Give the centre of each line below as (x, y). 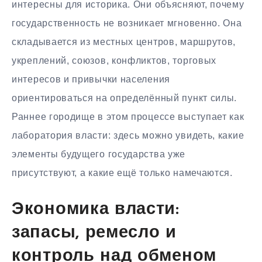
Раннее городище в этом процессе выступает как (128, 116)
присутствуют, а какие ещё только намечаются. (122, 173)
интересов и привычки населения (91, 79)
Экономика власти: (96, 209)
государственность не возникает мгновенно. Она (127, 23)
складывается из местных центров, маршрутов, (124, 42)
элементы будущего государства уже (99, 154)
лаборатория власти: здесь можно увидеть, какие (128, 135)
